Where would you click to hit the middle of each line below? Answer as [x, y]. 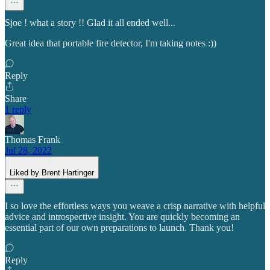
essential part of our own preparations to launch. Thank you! [119, 227]
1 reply [18, 109]
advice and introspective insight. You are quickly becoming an [122, 216]
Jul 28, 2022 [28, 150]
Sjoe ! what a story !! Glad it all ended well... [90, 22]
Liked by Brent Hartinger [52, 172]
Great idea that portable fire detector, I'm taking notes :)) [111, 43]
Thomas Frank [33, 139]
